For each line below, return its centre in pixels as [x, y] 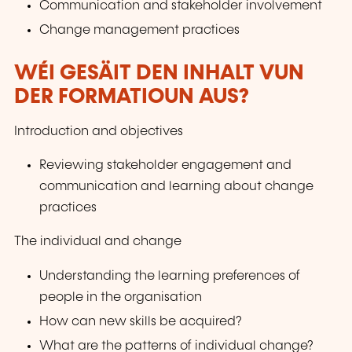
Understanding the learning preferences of [170, 276]
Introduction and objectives [99, 132]
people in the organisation [121, 297]
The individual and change [98, 242]
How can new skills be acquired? [141, 321]
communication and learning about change [177, 187]
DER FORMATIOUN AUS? [132, 97]
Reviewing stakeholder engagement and [166, 166]
